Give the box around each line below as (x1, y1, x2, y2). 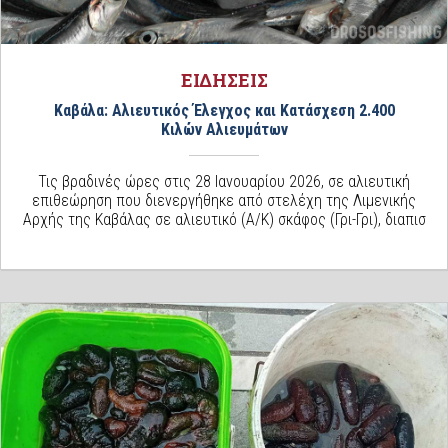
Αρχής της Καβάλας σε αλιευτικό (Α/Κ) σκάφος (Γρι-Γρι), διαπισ (22, 210, 426, 230)
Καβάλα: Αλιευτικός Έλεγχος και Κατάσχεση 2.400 (53, 101, 395, 121)
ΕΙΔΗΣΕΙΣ (180, 68, 268, 93)
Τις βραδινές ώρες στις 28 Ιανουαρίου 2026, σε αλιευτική (38, 172, 410, 192)
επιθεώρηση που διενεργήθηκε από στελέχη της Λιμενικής (32, 191, 416, 211)
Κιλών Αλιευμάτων (160, 120, 288, 140)
